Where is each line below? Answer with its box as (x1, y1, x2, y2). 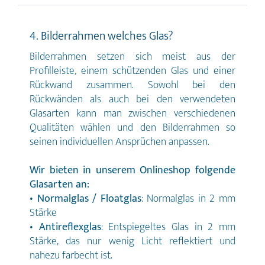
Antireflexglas (38, 218, 101, 237)
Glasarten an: (30, 176, 89, 194)
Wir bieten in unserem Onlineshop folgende (30, 161, 235, 180)
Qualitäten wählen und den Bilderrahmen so (30, 119, 235, 137)
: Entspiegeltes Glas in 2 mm (101, 218, 236, 237)
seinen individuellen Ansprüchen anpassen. (30, 133, 209, 151)
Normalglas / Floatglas (37, 190, 141, 208)
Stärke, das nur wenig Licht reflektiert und (30, 232, 235, 251)
